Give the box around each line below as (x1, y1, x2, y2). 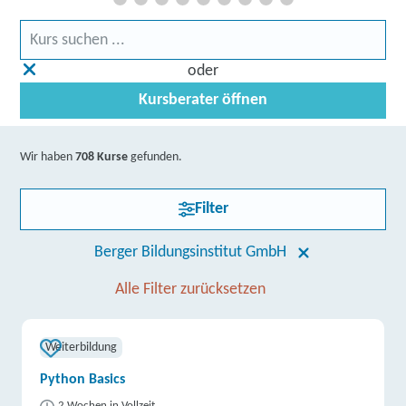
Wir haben (20, 150, 76, 164)
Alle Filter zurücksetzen (115, 281, 266, 298)
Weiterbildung (45, 341, 118, 354)
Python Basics (40, 372, 126, 387)
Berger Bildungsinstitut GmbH (94, 244, 286, 261)
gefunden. (128, 150, 183, 164)
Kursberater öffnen (139, 92, 267, 109)
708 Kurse (75, 150, 129, 164)
